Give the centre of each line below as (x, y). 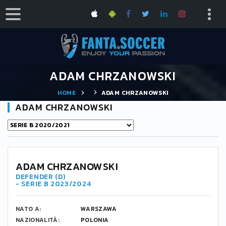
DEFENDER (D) (41, 177)
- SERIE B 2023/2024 (53, 184)
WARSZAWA (99, 209)
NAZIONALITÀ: (38, 220)
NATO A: (29, 209)
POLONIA (95, 220)
